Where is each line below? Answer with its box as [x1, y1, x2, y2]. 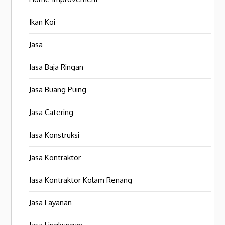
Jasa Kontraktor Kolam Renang [29, 175, 133, 185]
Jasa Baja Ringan [29, 62, 84, 72]
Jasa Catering [29, 107, 74, 118]
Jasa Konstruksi [29, 130, 80, 140]
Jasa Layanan [29, 198, 72, 208]
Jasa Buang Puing [29, 85, 87, 95]
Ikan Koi [29, 17, 56, 27]
